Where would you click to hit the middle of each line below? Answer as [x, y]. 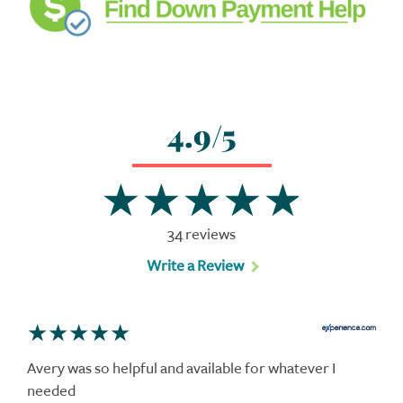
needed [51, 391]
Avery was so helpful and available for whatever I [181, 369]
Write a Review [195, 266]
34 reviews [201, 235]
